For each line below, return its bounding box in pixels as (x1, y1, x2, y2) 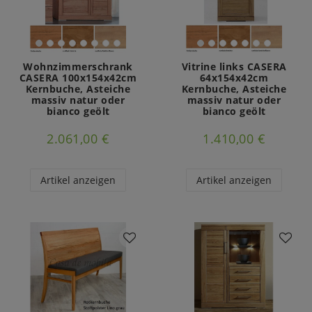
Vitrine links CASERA (181, 60, 287, 74)
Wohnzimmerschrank (23, 60, 133, 74)
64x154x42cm (199, 71, 269, 85)
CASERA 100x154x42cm (19, 71, 137, 85)
